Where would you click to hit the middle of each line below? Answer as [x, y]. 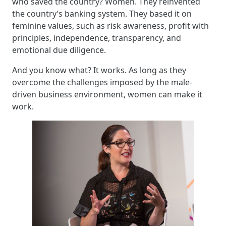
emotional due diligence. [59, 50]
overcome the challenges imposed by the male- [102, 82]
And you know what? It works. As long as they [99, 70]
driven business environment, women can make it [107, 94]
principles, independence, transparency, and [97, 38]
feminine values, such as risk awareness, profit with [110, 25]
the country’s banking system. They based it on [102, 13]
